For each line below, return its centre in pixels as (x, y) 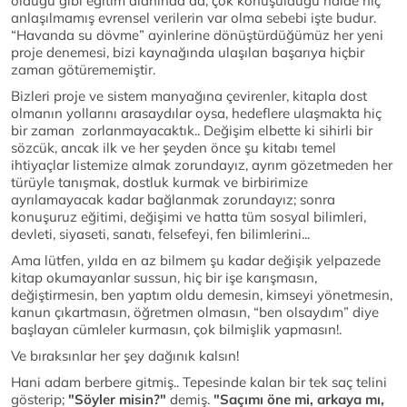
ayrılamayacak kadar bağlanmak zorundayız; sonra (173, 200)
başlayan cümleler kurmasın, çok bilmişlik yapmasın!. (176, 330)
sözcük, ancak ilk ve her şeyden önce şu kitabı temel (174, 148)
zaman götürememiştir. (83, 70)
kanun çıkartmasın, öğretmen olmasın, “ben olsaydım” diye (195, 313)
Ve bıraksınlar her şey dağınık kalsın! (125, 356)
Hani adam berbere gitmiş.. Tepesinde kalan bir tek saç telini (199, 382)
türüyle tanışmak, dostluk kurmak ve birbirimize (159, 183)
